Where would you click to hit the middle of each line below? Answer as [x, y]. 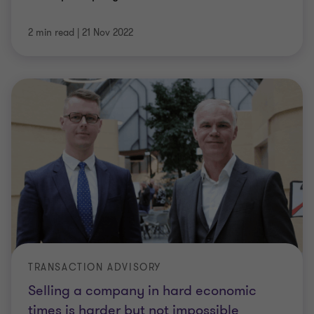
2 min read [51, 33]
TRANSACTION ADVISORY [95, 267]
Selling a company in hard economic [142, 290]
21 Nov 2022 [108, 33]
